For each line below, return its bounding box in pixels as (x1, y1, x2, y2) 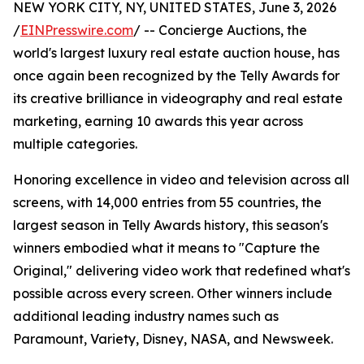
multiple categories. (13, 136, 137, 152)
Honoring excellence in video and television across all (13, 171, 349, 188)
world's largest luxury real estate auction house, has (13, 45, 340, 61)
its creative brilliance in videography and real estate (13, 90, 343, 106)
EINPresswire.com (20, 22, 133, 38)
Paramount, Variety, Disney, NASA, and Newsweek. (13, 331, 333, 347)
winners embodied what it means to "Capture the (13, 240, 320, 256)
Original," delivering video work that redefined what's (13, 262, 350, 279)
